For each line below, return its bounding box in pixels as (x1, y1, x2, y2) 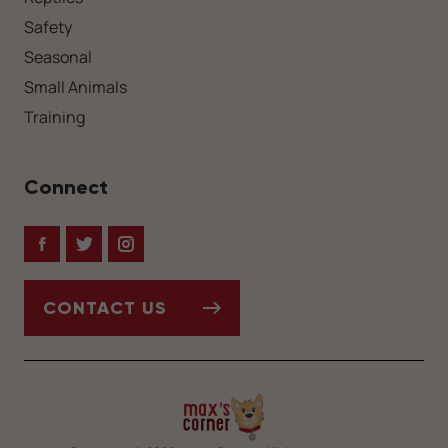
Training (24, 105, 85, 128)
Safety (24, 15, 72, 38)
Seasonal (24, 45, 92, 68)
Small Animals (24, 75, 127, 98)
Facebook (41, 244, 112, 267)
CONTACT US (43, 296, 167, 319)
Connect (24, 174, 108, 199)
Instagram (125, 244, 201, 267)
